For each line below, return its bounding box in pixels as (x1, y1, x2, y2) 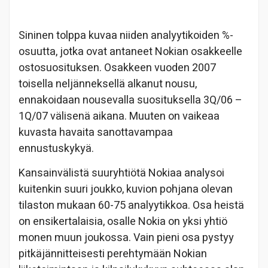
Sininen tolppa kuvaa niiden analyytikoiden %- (19, 28, 233, 44)
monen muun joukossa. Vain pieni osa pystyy (19, 229, 234, 246)
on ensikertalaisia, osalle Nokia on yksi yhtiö (19, 213, 227, 230)
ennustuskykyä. (19, 141, 94, 157)
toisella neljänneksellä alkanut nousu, (19, 76, 197, 93)
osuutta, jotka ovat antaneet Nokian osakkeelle (19, 44, 242, 60)
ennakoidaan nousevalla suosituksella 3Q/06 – (19, 92, 242, 109)
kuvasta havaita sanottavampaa (19, 124, 173, 141)
